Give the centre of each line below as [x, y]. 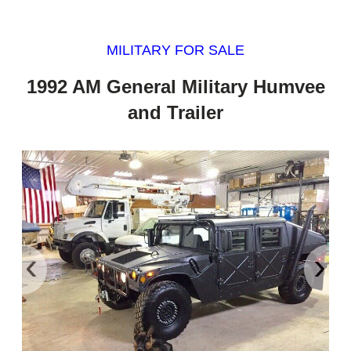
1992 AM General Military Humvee [175, 86]
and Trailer [175, 112]
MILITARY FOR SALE [175, 51]
